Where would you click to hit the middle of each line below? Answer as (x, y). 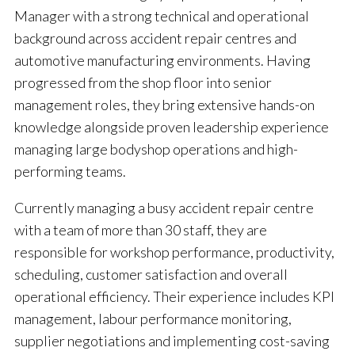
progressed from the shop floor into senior (143, 83)
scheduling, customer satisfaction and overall (151, 275)
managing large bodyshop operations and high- (156, 149)
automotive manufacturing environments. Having (162, 61)
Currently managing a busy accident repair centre (164, 208)
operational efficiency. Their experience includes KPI (174, 297)
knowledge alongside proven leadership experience (172, 127)
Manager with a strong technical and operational (162, 16)
